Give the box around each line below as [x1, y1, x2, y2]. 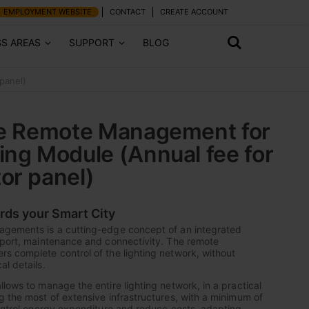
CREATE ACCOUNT [160, 7, 228, 17]
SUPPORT [69, 37, 114, 48]
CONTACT [110, 7, 146, 17]
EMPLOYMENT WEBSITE [3, 7, 92, 17]
